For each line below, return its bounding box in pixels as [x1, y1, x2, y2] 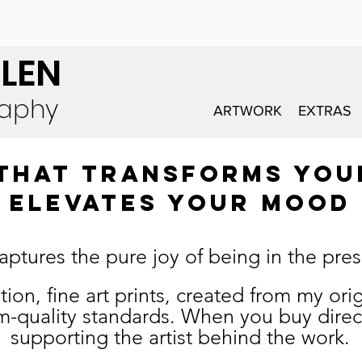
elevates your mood [10, 188, 351, 218]
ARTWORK [213, 103, 282, 120]
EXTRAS [298, 103, 351, 120]
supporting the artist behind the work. [11, 325, 350, 350]
